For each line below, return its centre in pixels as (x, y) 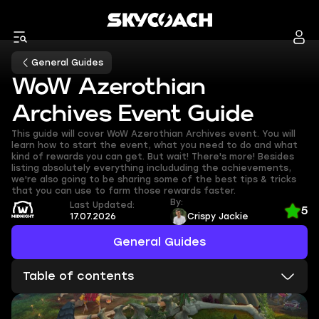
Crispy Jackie (218, 216)
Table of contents (78, 276)
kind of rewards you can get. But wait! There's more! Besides (153, 157)
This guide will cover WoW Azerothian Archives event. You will (153, 134)
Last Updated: (102, 205)
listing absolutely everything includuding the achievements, (151, 168)
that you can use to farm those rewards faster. (124, 191)
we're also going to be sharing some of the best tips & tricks (154, 179)
